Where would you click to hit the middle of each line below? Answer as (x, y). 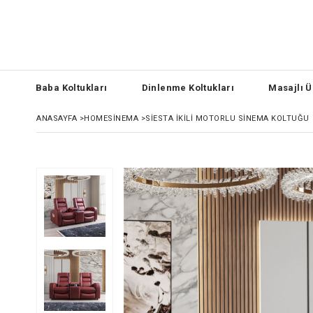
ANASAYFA (57, 118)
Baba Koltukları (71, 88)
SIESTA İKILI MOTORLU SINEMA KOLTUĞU (227, 118)
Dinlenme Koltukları (188, 88)
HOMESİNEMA (111, 118)
